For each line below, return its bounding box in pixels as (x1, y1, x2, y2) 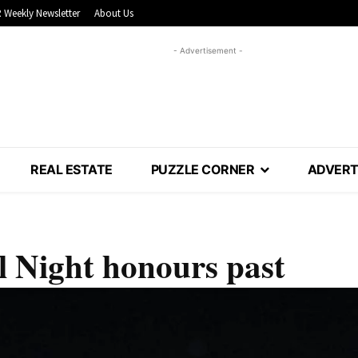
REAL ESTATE (30, 161, 113, 178)
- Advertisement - (173, 46, 243, 56)
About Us (94, 6, 133, 21)
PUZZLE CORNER (150, 161, 255, 178)
